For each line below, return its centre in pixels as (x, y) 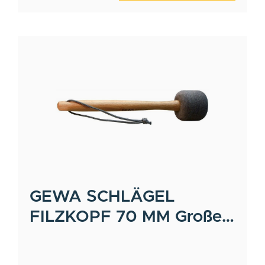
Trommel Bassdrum (105, 237)
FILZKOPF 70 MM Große (126, 217)
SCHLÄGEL (130, 197)
